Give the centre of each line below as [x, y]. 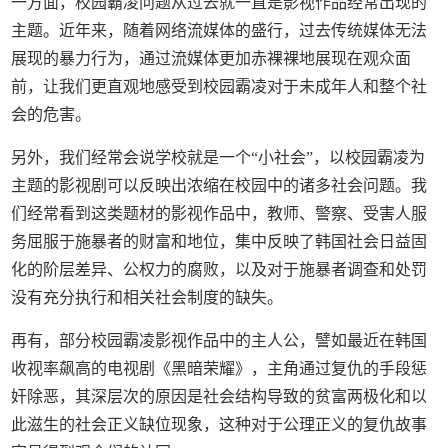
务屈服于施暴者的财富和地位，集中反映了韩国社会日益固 [219, 241]
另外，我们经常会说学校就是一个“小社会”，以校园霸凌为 [218, 157]
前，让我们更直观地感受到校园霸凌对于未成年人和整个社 [219, 86]
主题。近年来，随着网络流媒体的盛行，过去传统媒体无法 [219, 30]
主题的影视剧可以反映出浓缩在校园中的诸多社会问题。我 [219, 185]
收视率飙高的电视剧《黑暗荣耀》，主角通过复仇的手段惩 [219, 368]
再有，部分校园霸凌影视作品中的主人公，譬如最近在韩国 [219, 340]
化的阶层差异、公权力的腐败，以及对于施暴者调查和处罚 [219, 269]
